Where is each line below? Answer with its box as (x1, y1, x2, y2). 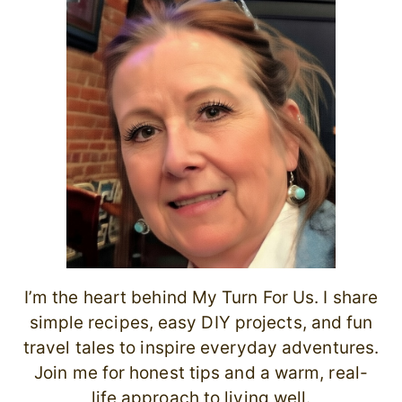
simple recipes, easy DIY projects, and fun (29, 311, 373, 333)
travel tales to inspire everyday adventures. (22, 336, 380, 358)
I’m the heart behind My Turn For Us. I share (23, 286, 379, 308)
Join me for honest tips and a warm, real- (34, 362, 368, 383)
